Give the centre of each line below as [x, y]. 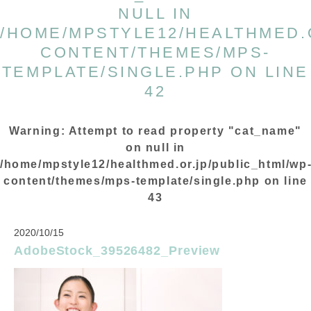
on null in [155, 147]
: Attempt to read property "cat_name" [181, 131]
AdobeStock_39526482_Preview [117, 251]
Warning [35, 131]
